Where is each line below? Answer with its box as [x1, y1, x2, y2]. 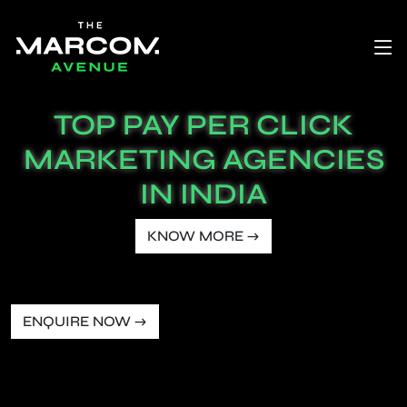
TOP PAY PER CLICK [54, 107, 353, 143]
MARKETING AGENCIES [23, 142, 384, 177]
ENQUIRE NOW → [23, 313, 147, 330]
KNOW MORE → [147, 227, 260, 244]
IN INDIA [140, 176, 267, 212]
